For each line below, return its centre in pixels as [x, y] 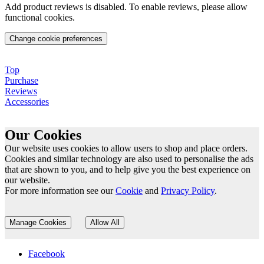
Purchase [22, 80]
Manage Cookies [38, 222]
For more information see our [60, 190]
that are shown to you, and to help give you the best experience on [128, 169]
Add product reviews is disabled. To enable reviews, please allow [126, 6]
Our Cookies [43, 135]
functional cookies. [40, 17]
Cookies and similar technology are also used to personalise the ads [129, 159]
